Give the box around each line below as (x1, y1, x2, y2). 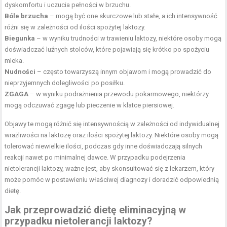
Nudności (5, 68, 36, 76)
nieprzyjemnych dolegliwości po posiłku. (5, 79, 125, 87)
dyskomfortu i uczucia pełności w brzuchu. (5, 1, 131, 9)
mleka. (5, 57, 24, 65)
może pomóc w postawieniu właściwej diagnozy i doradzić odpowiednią (5, 176, 219, 184)
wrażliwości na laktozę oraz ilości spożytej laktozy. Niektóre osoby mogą (5, 131, 219, 139)
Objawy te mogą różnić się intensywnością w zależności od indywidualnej (5, 120, 220, 128)
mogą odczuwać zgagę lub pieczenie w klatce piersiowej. (5, 101, 175, 109)
